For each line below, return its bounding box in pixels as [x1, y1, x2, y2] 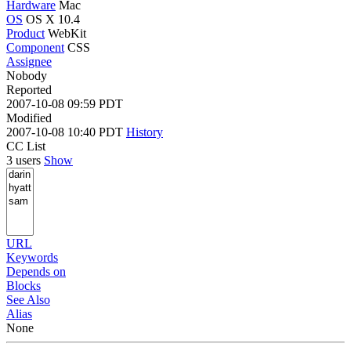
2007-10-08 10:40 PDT [6, 125, 126, 139]
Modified [6, 110, 52, 125]
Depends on [6, 264, 66, 278]
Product [6, 26, 45, 40]
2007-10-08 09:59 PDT [6, 96, 123, 110]
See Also [6, 292, 50, 306]
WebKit [48, 26, 86, 40]
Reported [6, 82, 52, 96]
